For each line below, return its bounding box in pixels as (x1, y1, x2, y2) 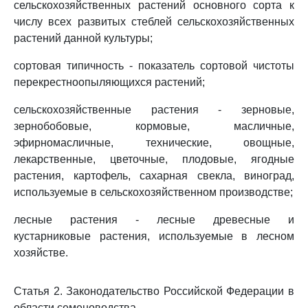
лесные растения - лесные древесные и (14, 214, 294, 225)
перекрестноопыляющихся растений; (14, 76, 205, 88)
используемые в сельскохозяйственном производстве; (14, 186, 293, 198)
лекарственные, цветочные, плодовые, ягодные (14, 153, 294, 165)
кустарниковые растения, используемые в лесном (14, 230, 294, 242)
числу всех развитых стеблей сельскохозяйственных (14, 16, 294, 27)
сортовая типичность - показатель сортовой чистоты (14, 60, 294, 71)
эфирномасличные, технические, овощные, (14, 137, 294, 148)
